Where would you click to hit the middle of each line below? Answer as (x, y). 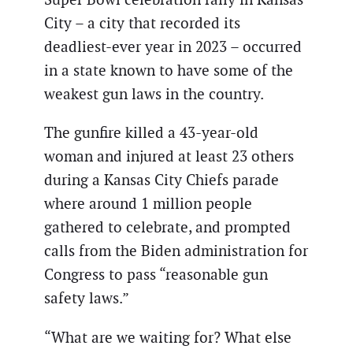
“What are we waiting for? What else (168, 337)
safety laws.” (87, 299)
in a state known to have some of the (169, 71)
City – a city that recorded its (142, 24)
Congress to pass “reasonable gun (156, 275)
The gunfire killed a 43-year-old (151, 133)
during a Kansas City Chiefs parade (162, 180)
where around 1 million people (148, 204)
